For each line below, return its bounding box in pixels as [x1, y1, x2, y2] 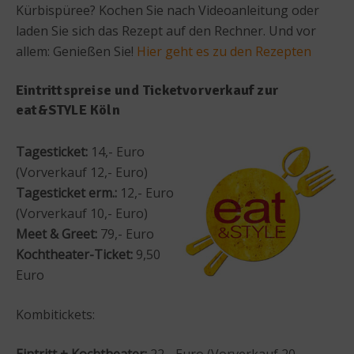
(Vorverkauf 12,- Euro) [16, 163, 148, 181]
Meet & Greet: [16, 224, 97, 243]
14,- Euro [88, 142, 145, 160]
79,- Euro [97, 224, 154, 243]
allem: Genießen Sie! [16, 42, 137, 60]
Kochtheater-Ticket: [16, 245, 133, 263]
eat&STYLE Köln [16, 100, 120, 119]
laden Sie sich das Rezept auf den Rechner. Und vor [16, 21, 316, 40]
